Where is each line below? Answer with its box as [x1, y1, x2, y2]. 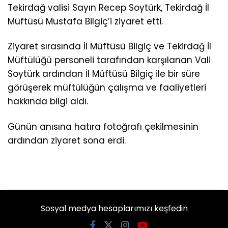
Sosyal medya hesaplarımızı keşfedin [40, 202, 188, 214]
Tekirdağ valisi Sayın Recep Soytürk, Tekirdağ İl [8, 2, 209, 14]
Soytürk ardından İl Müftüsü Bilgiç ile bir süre [8, 68, 200, 80]
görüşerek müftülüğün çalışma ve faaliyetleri [8, 81, 206, 94]
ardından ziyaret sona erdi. [8, 134, 126, 147]
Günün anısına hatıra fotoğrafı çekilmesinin [8, 120, 198, 133]
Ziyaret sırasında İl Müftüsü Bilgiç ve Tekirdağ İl [8, 40, 211, 53]
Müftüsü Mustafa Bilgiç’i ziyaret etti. [8, 15, 163, 28]
